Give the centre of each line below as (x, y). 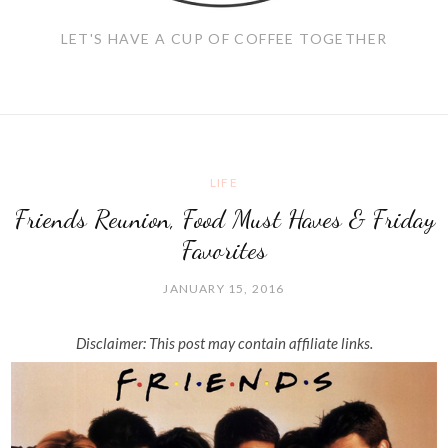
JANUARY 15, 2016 (224, 289)
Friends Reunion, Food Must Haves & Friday (224, 218)
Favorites (224, 249)
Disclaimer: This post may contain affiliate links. (224, 343)
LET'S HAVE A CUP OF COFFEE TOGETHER (224, 38)
